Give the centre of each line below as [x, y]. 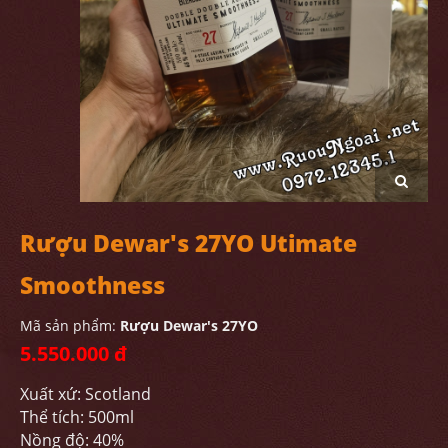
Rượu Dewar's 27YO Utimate [188, 242]
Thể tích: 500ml [77, 416]
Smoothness [92, 284]
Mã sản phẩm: [70, 325]
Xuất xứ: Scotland [85, 393]
